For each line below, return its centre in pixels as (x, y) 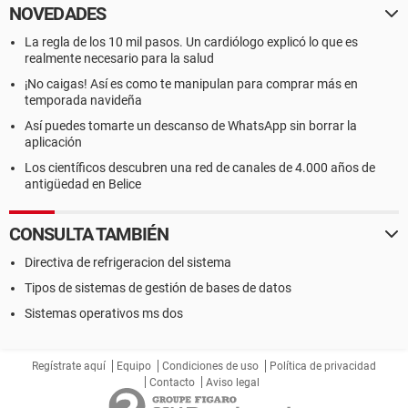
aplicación (53, 142)
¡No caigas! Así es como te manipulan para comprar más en (191, 84)
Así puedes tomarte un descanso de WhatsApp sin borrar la (191, 126)
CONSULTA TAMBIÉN (89, 234)
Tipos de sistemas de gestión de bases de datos (158, 288)
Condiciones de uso (210, 366)
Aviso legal (233, 382)
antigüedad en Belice (83, 184)
